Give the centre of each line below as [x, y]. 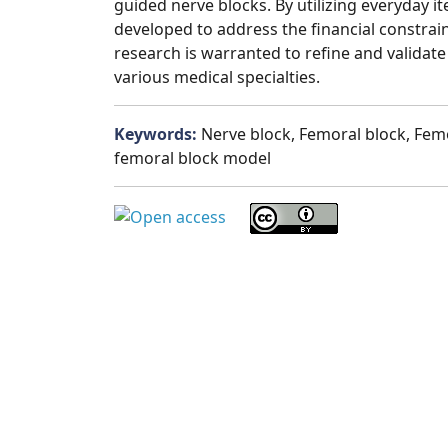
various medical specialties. [217, 77]
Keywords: [157, 134]
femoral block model [192, 158]
